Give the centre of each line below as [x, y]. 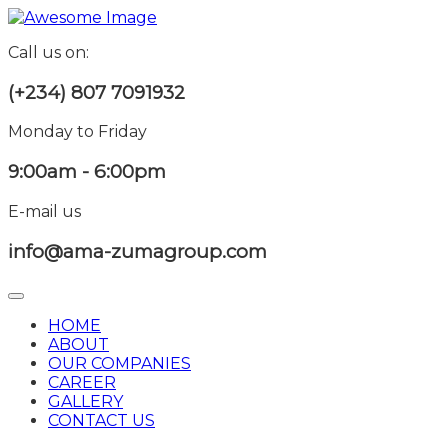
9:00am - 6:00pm [87, 172]
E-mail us [44, 211]
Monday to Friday [77, 132]
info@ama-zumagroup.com [137, 251]
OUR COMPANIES [119, 364]
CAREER [82, 383]
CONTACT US [101, 421]
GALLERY [85, 402]
